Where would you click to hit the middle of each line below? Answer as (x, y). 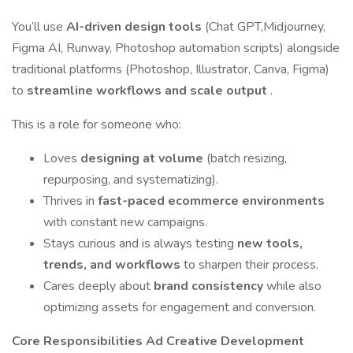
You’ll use (39, 27)
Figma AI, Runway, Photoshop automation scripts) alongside (176, 48)
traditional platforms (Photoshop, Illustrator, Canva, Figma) (171, 69)
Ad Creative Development (225, 341)
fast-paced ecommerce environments (211, 201)
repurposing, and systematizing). (131, 180)
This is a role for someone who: (97, 124)
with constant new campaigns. (125, 222)
